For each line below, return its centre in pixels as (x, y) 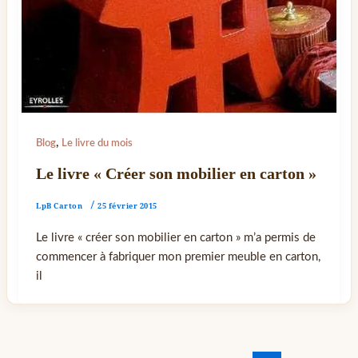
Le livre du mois (97, 143)
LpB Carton (60, 205)
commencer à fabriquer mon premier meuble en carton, (179, 257)
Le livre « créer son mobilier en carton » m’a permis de (176, 237)
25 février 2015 (127, 205)
